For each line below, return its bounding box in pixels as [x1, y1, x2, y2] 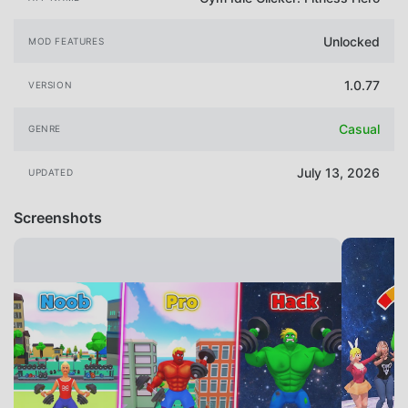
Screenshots [14, 208, 102, 227]
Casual [339, 121, 380, 138]
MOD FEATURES [28, 35, 105, 46]
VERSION [28, 79, 73, 91]
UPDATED [28, 167, 74, 178]
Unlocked [323, 33, 380, 49]
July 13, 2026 [297, 165, 380, 181]
